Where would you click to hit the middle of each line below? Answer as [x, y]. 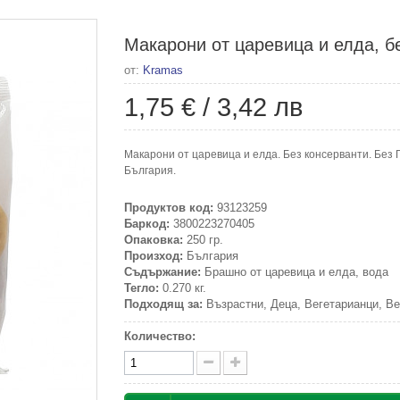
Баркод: [147, 224]
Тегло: [142, 288]
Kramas [163, 70]
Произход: [154, 256]
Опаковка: [154, 240]
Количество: [160, 336]
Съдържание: [162, 272]
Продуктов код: [169, 208]
